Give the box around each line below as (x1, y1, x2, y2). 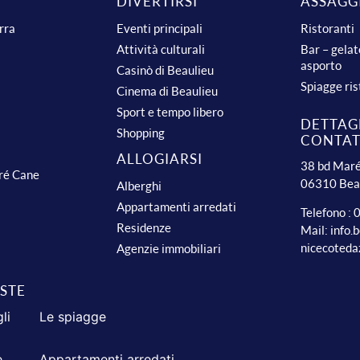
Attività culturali (116, 42, 205, 57)
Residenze (116, 220, 171, 235)
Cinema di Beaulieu (116, 84, 218, 99)
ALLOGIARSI (116, 150, 202, 168)
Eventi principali (116, 21, 202, 36)
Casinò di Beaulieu (116, 63, 214, 78)
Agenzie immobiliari (116, 241, 221, 256)
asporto (301, 58, 342, 73)
